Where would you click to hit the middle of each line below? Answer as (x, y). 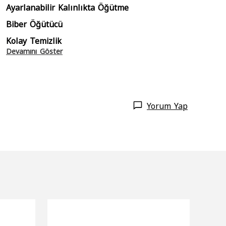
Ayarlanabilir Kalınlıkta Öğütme (67, 7)
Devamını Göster (34, 51)
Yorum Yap (167, 105)
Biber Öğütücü (34, 24)
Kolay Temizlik (34, 40)
